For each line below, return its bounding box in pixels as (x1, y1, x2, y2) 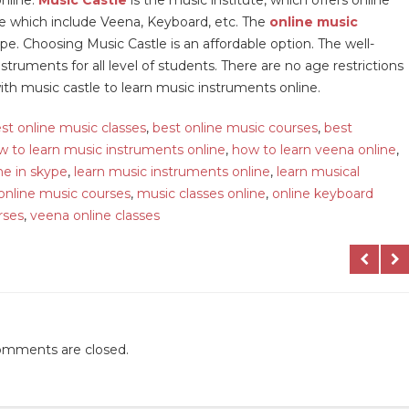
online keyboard (272, 184, 373, 202)
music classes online (137, 184, 266, 202)
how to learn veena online (232, 141, 396, 158)
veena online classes (30, 206, 160, 224)
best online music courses (152, 119, 318, 136)
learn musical (277, 163, 360, 180)
